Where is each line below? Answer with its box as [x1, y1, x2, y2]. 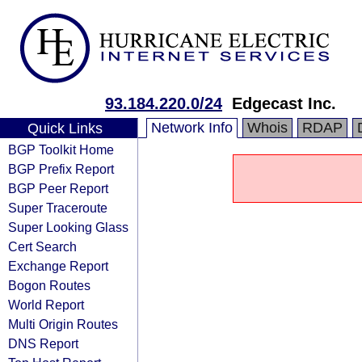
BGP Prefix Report [8, 162, 114, 176]
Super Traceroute [8, 200, 107, 215]
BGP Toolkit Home [8, 142, 114, 157]
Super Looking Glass [8, 220, 128, 234]
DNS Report [8, 336, 78, 351]
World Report [8, 297, 84, 312]
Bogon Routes [8, 278, 90, 293]
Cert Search [8, 239, 77, 254]
